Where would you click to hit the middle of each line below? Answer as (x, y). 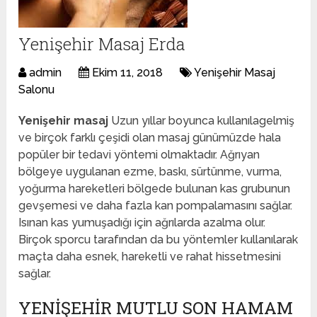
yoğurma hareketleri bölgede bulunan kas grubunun (155, 189)
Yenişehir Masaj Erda (102, 44)
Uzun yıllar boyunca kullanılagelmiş (202, 121)
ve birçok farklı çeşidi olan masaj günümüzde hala (150, 138)
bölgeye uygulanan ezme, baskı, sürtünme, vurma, (150, 172)
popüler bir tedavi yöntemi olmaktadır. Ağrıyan (139, 155)
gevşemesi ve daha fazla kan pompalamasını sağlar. (156, 206)
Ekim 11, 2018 (128, 73)
